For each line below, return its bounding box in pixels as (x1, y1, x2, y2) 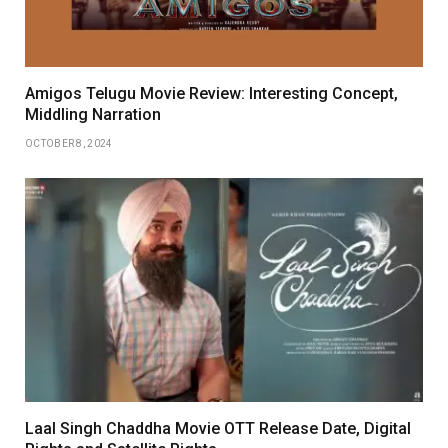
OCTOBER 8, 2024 (25, 137, 113, 149)
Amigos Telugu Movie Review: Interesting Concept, (25, 83, 398, 103)
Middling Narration (25, 104, 161, 124)
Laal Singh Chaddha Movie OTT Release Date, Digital (25, 418, 411, 438)
